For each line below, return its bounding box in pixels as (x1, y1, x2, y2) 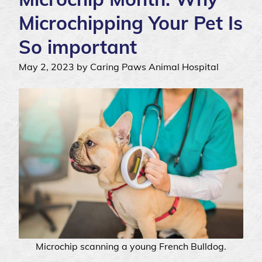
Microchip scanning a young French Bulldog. (36, 240, 226, 253)
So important (19, 35, 137, 59)
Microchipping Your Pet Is (19, 11, 243, 35)
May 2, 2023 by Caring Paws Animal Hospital (19, 61, 219, 73)
